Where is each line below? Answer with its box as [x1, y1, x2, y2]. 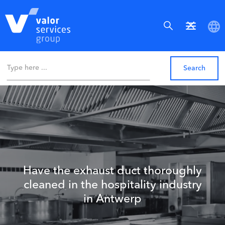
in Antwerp [83, 193, 142, 205]
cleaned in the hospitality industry [23, 179, 202, 191]
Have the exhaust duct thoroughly [23, 165, 202, 177]
